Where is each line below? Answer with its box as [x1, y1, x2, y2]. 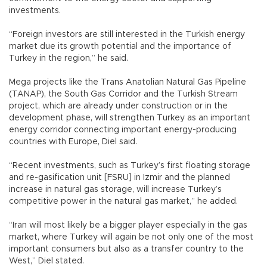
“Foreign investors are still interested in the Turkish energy [9, 30, 245, 39]
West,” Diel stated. [9, 256, 89, 265]
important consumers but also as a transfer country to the [9, 244, 244, 253]
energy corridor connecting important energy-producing [9, 125, 237, 134]
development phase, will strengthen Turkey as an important [9, 113, 250, 122]
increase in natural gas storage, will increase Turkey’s [9, 185, 222, 194]
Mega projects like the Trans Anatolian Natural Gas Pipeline [9, 77, 246, 86]
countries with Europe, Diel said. [9, 137, 142, 146]
